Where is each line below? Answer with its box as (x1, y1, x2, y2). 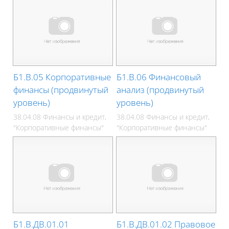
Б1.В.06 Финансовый (117, 71, 201, 83)
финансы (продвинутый (13, 84, 109, 96)
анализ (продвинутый (117, 84, 204, 96)
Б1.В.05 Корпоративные (13, 71, 111, 83)
